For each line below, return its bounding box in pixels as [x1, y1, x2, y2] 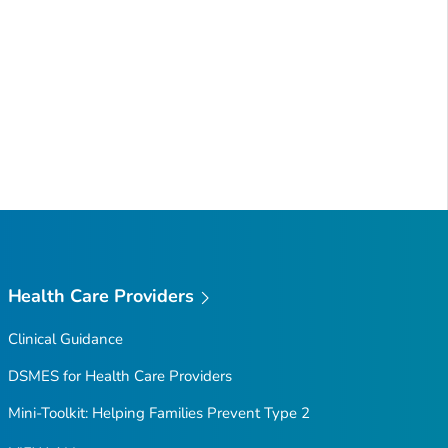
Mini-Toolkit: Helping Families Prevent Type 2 [7, 403, 310, 423]
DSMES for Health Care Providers [7, 366, 232, 386]
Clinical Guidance [7, 329, 123, 349]
